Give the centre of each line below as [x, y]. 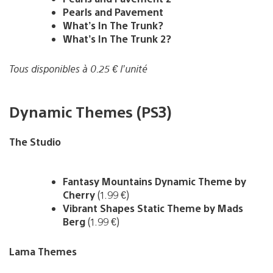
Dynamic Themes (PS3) [90, 111]
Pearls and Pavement [113, 12]
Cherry [79, 195]
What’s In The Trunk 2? [117, 38]
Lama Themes [43, 252]
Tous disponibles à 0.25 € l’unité [78, 68]
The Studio [35, 142]
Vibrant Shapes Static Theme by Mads [153, 208]
